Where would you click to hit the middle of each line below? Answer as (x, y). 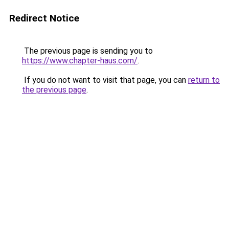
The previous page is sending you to (87, 51)
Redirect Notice (44, 18)
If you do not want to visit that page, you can (105, 80)
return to (204, 80)
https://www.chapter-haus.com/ (80, 61)
